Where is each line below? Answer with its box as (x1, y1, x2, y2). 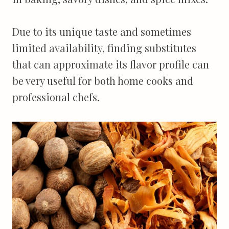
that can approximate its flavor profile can (12, 57, 209, 71)
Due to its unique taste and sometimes (12, 25, 191, 38)
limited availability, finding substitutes (12, 41, 196, 55)
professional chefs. (12, 90, 100, 104)
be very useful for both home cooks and (12, 74, 193, 87)
